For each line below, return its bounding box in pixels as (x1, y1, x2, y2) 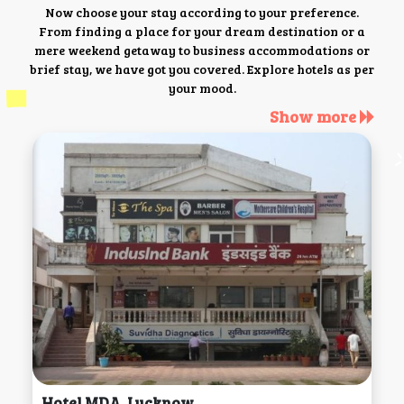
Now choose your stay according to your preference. (45, 3, 359, 21)
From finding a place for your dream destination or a (39, 22, 365, 40)
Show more (269, 105, 360, 127)
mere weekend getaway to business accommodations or (34, 41, 370, 59)
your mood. (168, 78, 236, 96)
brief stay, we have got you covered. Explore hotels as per (30, 60, 374, 78)
